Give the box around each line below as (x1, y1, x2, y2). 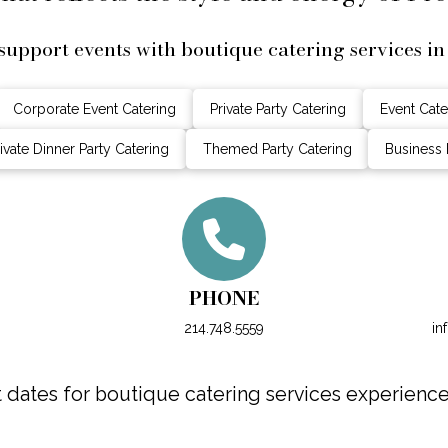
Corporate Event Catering (13, 100, 177, 117)
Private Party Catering (210, 100, 346, 117)
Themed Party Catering (202, 140, 352, 157)
